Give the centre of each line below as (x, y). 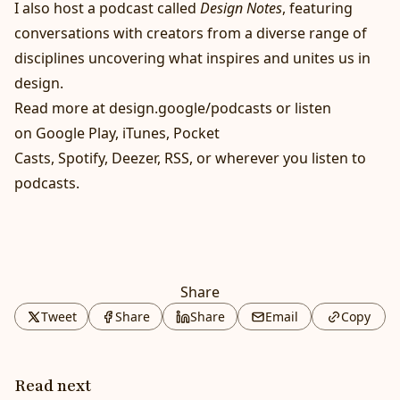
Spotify (81, 158)
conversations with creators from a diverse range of (191, 33)
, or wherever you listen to (278, 158)
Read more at (62, 108)
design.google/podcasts (191, 108)
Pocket (196, 133)
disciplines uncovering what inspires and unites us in (192, 58)
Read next (53, 386)
